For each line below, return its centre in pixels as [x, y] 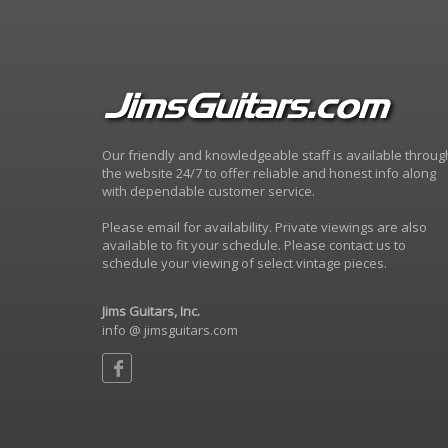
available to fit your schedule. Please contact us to [254, 245]
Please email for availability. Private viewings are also [264, 227]
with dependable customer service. [208, 191]
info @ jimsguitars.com [170, 330]
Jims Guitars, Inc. [151, 311]
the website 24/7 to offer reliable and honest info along [269, 173]
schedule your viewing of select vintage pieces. [244, 263]
